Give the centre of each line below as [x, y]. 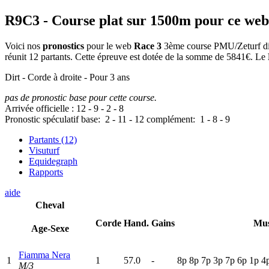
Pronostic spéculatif [42, 119]
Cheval [50, 205]
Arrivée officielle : [41, 109]
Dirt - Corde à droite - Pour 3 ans [67, 77]
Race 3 [148, 46]
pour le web [109, 46]
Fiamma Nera [44, 255]
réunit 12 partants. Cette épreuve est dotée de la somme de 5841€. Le [136, 57]
